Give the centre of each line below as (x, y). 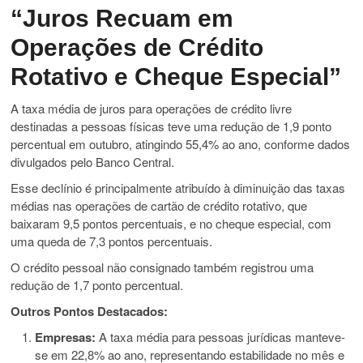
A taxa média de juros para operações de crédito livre (152, 109)
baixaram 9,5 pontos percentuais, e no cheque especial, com (171, 224)
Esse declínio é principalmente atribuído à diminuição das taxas (178, 188)
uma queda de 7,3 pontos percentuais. (112, 241)
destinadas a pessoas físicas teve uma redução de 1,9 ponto (171, 126)
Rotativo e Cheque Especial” (176, 77)
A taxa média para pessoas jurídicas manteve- (221, 337)
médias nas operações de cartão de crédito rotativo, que (159, 206)
